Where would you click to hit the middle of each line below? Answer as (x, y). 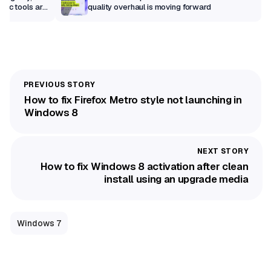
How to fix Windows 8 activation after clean (144, 167)
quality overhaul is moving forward (149, 7)
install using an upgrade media (176, 179)
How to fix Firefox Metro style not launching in (133, 100)
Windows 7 (39, 223)
